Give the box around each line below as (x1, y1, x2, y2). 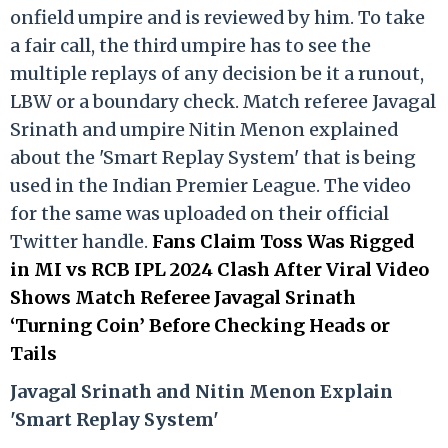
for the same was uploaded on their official (10, 201, 389, 225)
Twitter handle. (10, 229, 152, 253)
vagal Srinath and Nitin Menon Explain (27, 379, 393, 403)
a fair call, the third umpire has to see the (10, 33, 371, 57)
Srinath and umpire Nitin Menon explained (10, 117, 398, 141)
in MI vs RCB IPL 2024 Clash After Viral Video (10, 257, 429, 281)
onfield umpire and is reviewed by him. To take (10, 5, 425, 29)
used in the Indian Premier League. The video (10, 173, 411, 197)
